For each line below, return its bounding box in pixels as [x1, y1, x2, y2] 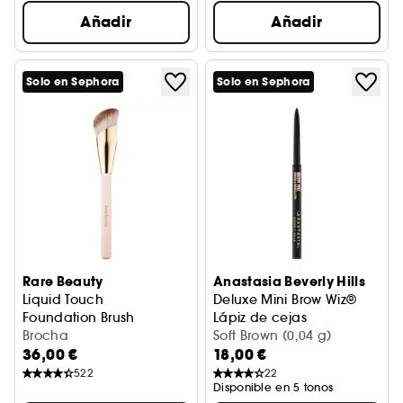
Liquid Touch [22, 291, 104, 308]
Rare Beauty [22, 273, 103, 291]
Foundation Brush [22, 309, 135, 326]
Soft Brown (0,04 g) [213, 327, 332, 344]
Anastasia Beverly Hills [213, 273, 366, 291]
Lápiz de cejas [213, 309, 307, 326]
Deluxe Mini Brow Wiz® [213, 291, 357, 308]
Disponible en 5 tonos [213, 381, 334, 394]
